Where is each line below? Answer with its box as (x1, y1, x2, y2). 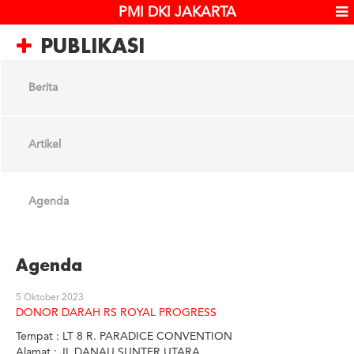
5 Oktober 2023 (16, 293, 84, 303)
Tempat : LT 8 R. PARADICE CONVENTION (16, 331, 232, 342)
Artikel (28, 139, 61, 150)
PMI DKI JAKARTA (118, 6, 236, 20)
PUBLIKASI (40, 33, 145, 58)
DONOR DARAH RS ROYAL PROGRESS (16, 307, 217, 318)
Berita (28, 82, 58, 93)
